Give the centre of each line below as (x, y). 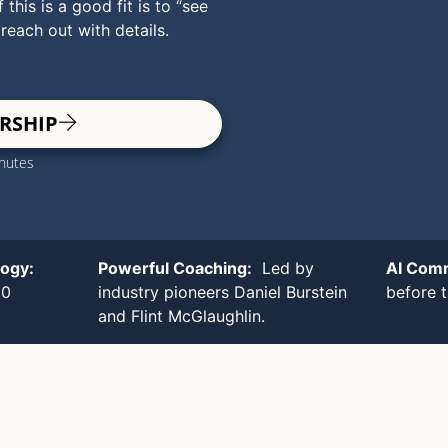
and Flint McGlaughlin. (181, 316)
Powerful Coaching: (174, 268)
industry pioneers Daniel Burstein (222, 292)
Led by (282, 268)
